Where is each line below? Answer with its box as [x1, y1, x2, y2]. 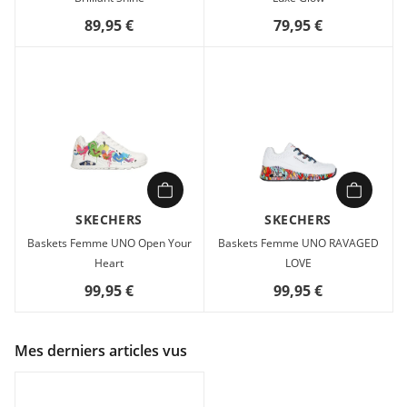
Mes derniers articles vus [15, 340, 187, 361]
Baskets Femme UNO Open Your [26, 234, 192, 251]
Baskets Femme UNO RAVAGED [217, 234, 379, 251]
